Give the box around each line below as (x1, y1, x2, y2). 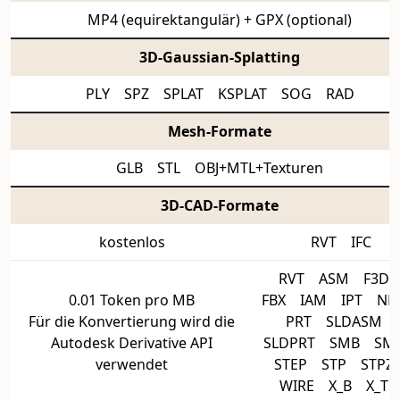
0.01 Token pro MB (69, 290, 195, 310)
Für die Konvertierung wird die (29, 312, 235, 331)
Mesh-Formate (168, 121, 271, 141)
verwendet (96, 354, 168, 374)
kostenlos (98, 232, 165, 252)
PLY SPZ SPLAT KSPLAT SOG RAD (85, 84, 354, 104)
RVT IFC (310, 232, 371, 252)
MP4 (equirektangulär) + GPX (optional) (87, 10, 352, 29)
